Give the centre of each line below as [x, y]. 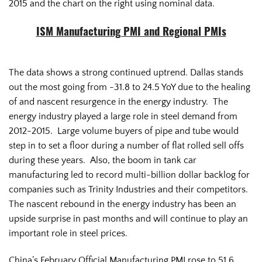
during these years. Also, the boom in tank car [103, 160]
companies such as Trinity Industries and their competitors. [130, 189]
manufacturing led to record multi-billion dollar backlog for [129, 175]
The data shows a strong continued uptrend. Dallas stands [126, 72]
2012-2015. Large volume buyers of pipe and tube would [124, 131]
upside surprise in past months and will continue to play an [128, 218]
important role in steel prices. [68, 233]
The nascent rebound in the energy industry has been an [123, 204]
